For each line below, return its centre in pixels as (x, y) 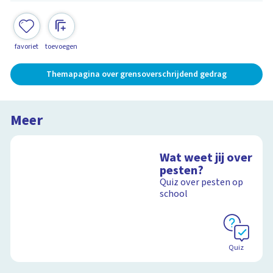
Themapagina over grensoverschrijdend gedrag (136, 74)
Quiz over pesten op (202, 182)
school (174, 194)
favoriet (27, 46)
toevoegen (62, 46)
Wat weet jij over (206, 158)
